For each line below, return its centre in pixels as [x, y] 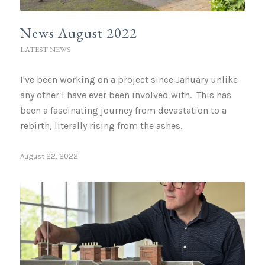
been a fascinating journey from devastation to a [123, 110]
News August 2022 [78, 33]
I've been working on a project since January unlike [129, 79]
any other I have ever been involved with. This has [125, 95]
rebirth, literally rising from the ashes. [101, 125]
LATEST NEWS [45, 49]
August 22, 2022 [49, 156]
